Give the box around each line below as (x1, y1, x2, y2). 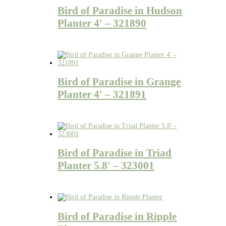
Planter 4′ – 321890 (58, 17, 147, 29)
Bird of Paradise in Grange (58, 75, 181, 88)
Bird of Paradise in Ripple (58, 210, 177, 222)
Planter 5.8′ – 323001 (58, 159, 155, 172)
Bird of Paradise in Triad (58, 147, 172, 159)
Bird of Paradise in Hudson (58, 4, 183, 17)
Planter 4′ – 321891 (58, 88, 147, 100)
